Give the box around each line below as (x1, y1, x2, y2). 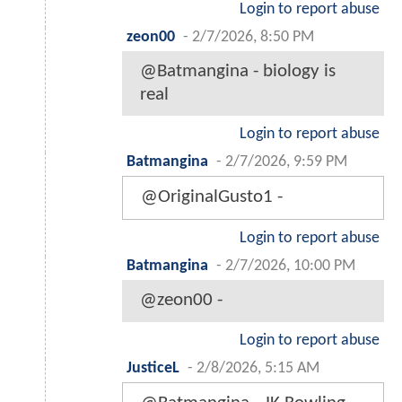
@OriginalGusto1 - (141, 187, 283, 206)
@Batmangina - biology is (140, 61, 336, 81)
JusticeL (127, 360, 179, 376)
